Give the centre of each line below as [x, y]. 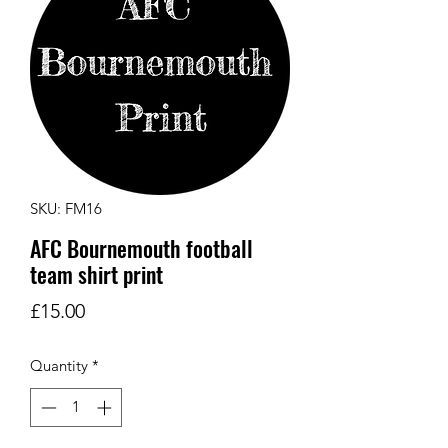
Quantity [59, 366]
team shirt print [96, 274]
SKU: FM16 [66, 209]
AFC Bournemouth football [141, 248]
